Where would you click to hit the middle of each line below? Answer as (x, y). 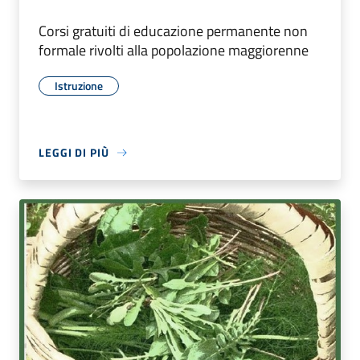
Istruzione (79, 86)
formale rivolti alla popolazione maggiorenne (174, 51)
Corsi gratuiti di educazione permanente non (173, 31)
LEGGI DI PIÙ (74, 153)
